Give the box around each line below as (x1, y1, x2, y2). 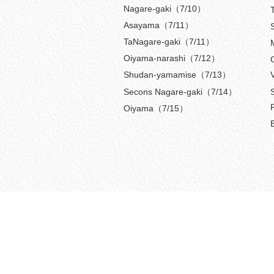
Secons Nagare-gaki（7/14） (124, 86, 237, 97)
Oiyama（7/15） (124, 103, 188, 113)
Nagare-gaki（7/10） (124, 3, 206, 13)
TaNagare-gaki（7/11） (124, 36, 214, 46)
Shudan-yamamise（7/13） (124, 70, 231, 80)
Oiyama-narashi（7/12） (124, 53, 220, 64)
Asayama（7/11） (124, 20, 193, 30)
